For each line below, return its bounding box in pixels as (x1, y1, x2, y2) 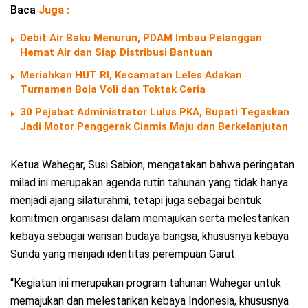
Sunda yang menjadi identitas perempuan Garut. (10, 247, 237, 261)
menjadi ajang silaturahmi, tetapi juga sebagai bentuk (10, 194, 261, 208)
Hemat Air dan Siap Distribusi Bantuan (20, 46, 212, 59)
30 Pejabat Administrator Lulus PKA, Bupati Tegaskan (20, 106, 289, 119)
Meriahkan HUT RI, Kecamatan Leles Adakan (20, 69, 242, 82)
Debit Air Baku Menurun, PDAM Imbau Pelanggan (20, 32, 262, 45)
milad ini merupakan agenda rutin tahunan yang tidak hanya (10, 176, 288, 190)
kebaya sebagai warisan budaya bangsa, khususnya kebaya (10, 230, 289, 243)
